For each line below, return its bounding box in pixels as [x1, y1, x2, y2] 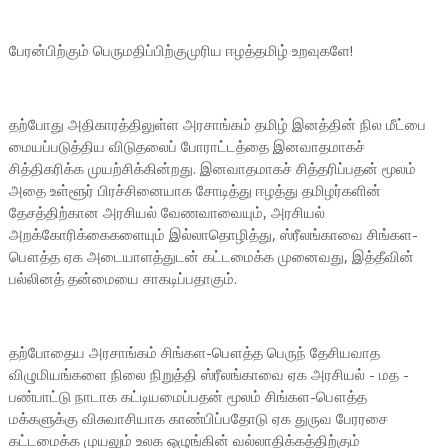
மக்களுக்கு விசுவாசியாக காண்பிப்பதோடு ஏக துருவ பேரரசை [8, 408, 388, 428]
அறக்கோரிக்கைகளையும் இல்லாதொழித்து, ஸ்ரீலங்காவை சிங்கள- [8, 224, 418, 244]
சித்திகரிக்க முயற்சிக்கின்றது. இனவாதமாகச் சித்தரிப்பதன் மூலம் [8, 158, 416, 178]
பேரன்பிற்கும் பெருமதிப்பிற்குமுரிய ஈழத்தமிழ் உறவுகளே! [8, 40, 353, 60]
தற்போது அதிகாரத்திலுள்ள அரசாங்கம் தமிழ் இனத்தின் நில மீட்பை [8, 114, 426, 134]
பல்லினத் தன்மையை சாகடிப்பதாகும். [8, 268, 237, 288]
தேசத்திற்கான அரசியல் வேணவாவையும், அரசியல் [8, 202, 325, 222]
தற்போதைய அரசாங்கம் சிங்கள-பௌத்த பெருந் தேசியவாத [8, 342, 380, 362]
